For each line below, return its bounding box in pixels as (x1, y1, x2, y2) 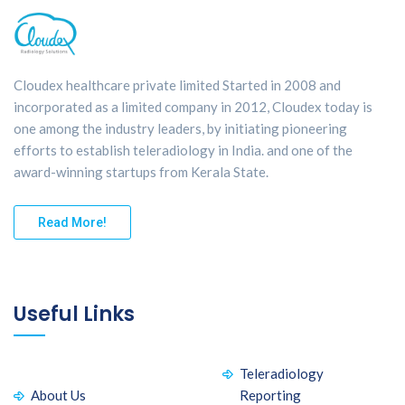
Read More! (38, 215, 107, 231)
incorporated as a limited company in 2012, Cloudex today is (14, 99, 372, 116)
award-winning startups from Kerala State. (14, 164, 268, 181)
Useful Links (14, 300, 135, 329)
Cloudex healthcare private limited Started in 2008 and (14, 77, 341, 94)
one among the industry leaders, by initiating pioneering (14, 120, 347, 137)
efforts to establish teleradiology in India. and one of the (14, 142, 353, 159)
